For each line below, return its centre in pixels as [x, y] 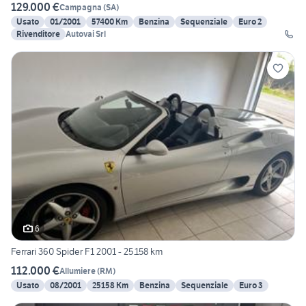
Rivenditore [38, 34]
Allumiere [78, 270]
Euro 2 [250, 22]
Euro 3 [251, 286]
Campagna [81, 7]
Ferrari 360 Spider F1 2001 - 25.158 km [87, 252]
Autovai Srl [86, 34]
